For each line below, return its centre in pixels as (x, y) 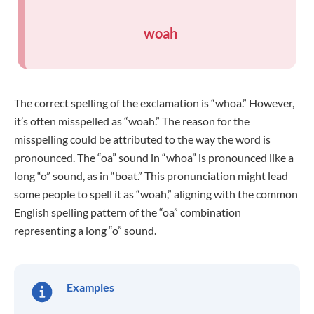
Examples (90, 287)
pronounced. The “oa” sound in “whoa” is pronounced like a (154, 157)
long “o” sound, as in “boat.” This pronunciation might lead (151, 176)
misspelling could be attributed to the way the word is (142, 139)
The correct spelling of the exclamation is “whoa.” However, (154, 103)
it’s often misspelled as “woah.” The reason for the (132, 121)
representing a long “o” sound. (85, 230)
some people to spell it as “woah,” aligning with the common (156, 194)
